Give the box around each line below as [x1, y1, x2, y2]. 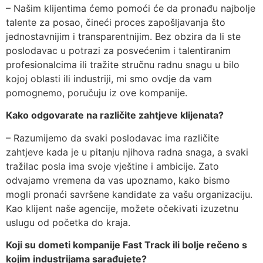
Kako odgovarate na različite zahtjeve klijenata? [6, 109, 224, 122]
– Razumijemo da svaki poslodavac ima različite [6, 131, 219, 144]
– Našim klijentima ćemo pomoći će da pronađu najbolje [6, 2, 255, 15]
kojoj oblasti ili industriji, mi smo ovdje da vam [6, 73, 212, 85]
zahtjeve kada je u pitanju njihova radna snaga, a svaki [6, 146, 248, 158]
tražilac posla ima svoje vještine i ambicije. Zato [6, 160, 219, 172]
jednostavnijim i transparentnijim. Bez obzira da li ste [6, 31, 241, 43]
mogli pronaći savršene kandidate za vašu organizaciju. [6, 188, 252, 200]
